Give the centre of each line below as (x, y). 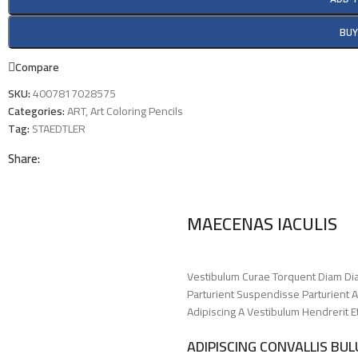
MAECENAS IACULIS (262, 224)
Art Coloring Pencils (137, 111)
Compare (37, 67)
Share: (24, 159)
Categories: (36, 111)
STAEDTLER (59, 129)
